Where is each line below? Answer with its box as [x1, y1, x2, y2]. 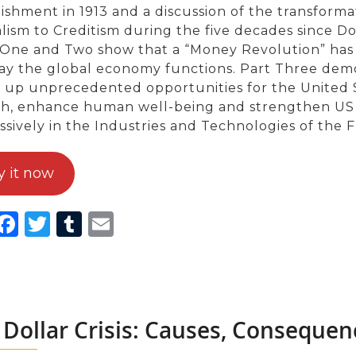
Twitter [49, 207, 141, 239]
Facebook [17, 207, 141, 239]
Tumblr [81, 207, 175, 239]
